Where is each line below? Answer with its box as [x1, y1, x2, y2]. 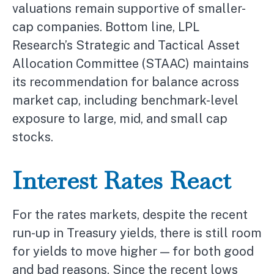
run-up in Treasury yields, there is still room [12, 226, 262, 241]
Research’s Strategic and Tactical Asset [12, 38, 240, 53]
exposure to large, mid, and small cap [12, 111, 228, 127]
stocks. [12, 130, 53, 145]
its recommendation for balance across [12, 75, 239, 90]
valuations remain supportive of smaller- [12, 1, 246, 17]
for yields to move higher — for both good [12, 244, 254, 259]
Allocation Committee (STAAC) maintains [12, 56, 249, 72]
